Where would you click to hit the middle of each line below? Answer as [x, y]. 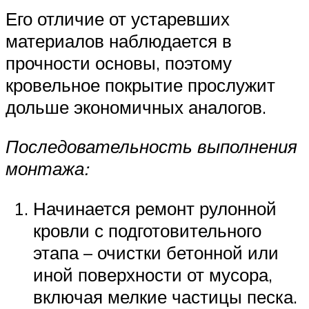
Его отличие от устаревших [118, 18]
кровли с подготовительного [147, 231]
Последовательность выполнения [151, 147]
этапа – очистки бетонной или [156, 253]
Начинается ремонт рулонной [155, 209]
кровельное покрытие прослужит [140, 84]
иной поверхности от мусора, [153, 275]
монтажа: [47, 169]
